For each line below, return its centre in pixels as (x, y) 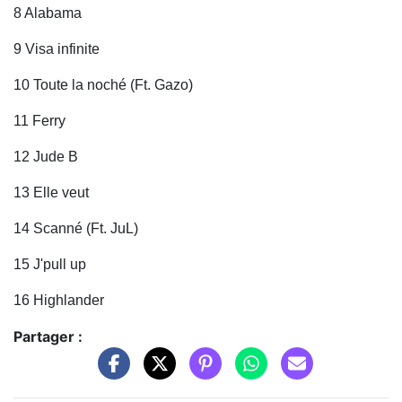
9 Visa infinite (57, 49)
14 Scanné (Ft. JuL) (78, 229)
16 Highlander (61, 301)
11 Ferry (39, 121)
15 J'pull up (52, 265)
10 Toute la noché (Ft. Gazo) (103, 85)
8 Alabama (48, 13)
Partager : (48, 337)
